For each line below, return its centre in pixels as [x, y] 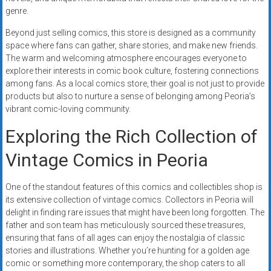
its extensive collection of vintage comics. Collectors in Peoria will [129, 200]
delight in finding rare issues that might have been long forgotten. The [135, 213]
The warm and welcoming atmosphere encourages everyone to [126, 58]
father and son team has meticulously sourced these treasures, [125, 225]
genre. [17, 11]
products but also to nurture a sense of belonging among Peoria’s [130, 96]
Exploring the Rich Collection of [131, 137]
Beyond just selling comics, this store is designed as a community [130, 33]
